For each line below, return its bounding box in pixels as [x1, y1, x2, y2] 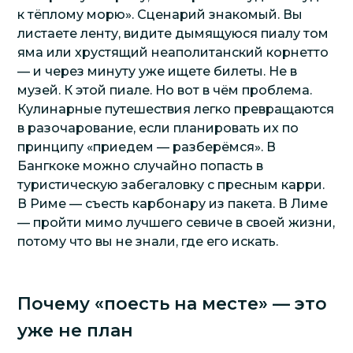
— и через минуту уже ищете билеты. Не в [17, 64, 298, 79]
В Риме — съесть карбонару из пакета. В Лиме [17, 196, 329, 211]
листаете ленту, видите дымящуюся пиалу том [17, 26, 329, 41]
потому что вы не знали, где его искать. [17, 234, 279, 249]
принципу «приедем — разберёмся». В [17, 139, 277, 154]
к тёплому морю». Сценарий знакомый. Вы [17, 7, 303, 22]
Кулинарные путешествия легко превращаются [17, 102, 335, 117]
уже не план [17, 320, 134, 341]
